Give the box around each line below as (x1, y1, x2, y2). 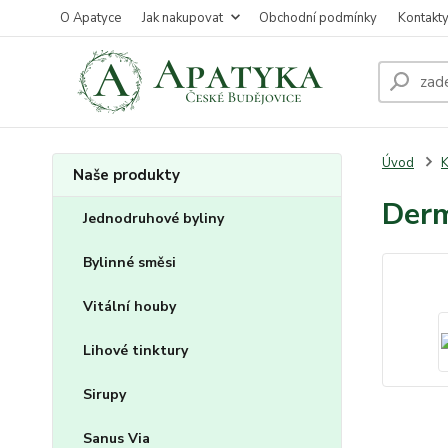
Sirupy (83, 385, 126, 404)
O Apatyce (60, 9, 121, 27)
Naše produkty (73, 165, 180, 185)
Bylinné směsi (83, 253, 176, 272)
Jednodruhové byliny (83, 209, 224, 228)
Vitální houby (83, 297, 176, 316)
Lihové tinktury (83, 341, 188, 360)
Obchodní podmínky (259, 9, 377, 27)
